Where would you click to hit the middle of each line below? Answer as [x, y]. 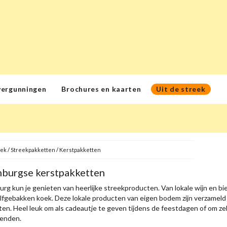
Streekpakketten [33, 150]
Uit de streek [181, 89]
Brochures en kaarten [101, 89]
